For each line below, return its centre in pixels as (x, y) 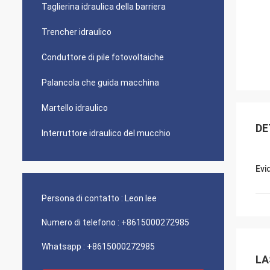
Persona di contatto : (82, 198)
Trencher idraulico (77, 32)
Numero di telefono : (80, 222)
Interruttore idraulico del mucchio (106, 133)
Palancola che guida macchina (100, 83)
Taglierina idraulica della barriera (104, 7)
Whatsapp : (63, 246)
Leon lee (141, 198)
